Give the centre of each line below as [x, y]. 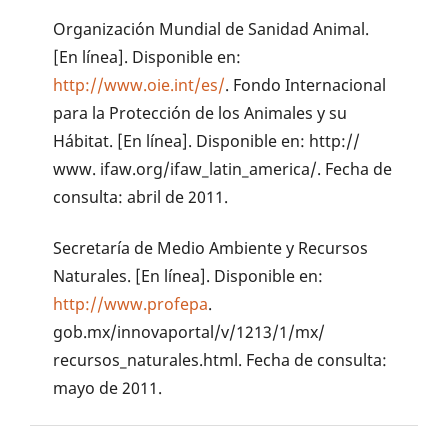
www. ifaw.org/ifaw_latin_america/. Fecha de [223, 168]
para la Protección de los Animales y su [200, 112]
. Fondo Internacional [306, 84]
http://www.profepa [131, 303]
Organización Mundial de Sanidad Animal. [211, 28]
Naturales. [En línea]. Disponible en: [188, 275]
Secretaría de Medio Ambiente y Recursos [211, 247]
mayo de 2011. [108, 387]
